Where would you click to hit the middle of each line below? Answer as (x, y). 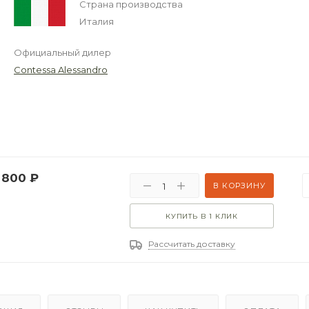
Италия (97, 21)
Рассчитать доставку (192, 243)
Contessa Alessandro (61, 69)
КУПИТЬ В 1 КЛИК (202, 216)
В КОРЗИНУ (239, 185)
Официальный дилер (63, 52)
